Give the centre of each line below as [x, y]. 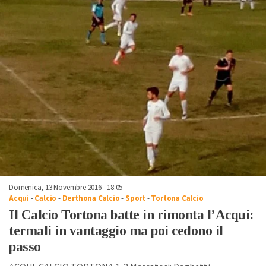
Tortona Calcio [177, 198]
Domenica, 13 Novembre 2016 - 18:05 [66, 187]
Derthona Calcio [91, 198]
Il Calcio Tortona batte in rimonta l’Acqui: [131, 214]
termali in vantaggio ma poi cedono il [116, 230]
